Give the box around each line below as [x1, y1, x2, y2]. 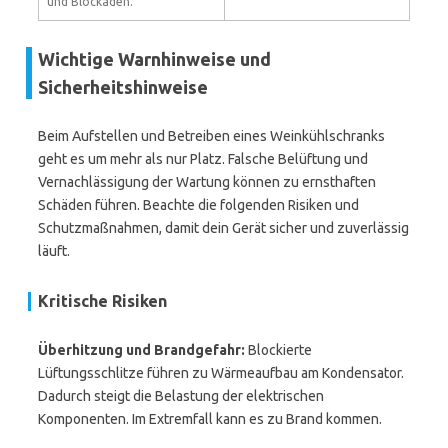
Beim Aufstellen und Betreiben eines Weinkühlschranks [38, 128, 385, 144]
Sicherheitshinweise [38, 77, 208, 97]
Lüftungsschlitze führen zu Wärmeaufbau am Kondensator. [38, 365, 404, 381]
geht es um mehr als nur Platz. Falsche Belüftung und [38, 151, 368, 167]
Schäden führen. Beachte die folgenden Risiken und [38, 197, 359, 213]
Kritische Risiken [38, 292, 167, 310]
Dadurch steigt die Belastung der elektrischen [38, 388, 324, 404]
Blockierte [245, 342, 312, 358]
